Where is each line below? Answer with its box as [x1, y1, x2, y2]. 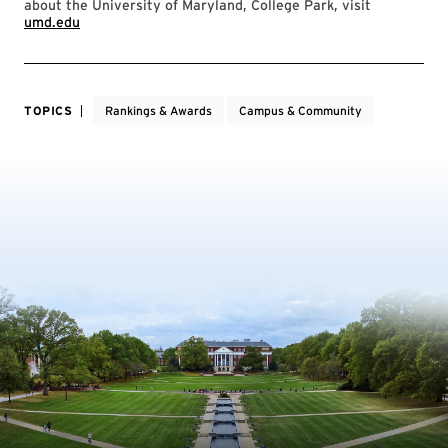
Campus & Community [238, 103, 362, 118]
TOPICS [24, 103, 73, 118]
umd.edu [24, 14, 80, 30]
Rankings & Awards [104, 103, 212, 118]
